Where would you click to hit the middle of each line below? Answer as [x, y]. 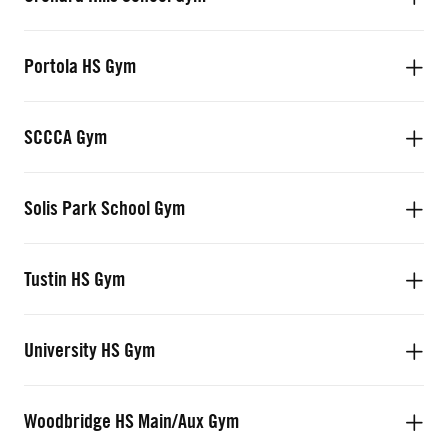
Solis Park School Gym [104, 208]
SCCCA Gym [65, 137]
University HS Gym [89, 350]
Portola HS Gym [80, 66]
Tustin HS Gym [74, 279]
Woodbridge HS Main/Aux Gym [131, 421]
